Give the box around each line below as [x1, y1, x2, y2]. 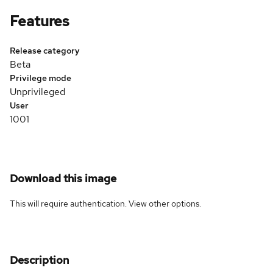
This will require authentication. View [10, 197, 149, 209]
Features [10, 11, 69, 30]
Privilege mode [10, 72, 71, 83]
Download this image [10, 171, 116, 185]
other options [149, 197, 199, 209]
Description [10, 252, 69, 267]
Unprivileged [10, 85, 65, 98]
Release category [10, 44, 80, 56]
